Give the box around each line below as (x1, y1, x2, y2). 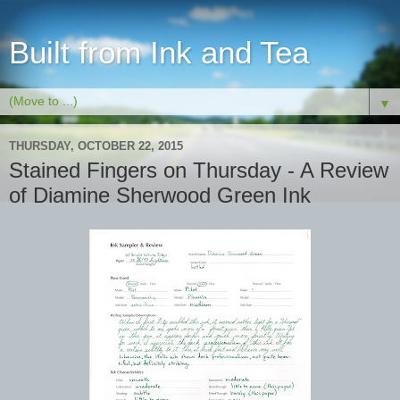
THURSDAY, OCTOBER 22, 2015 (9, 138, 183, 153)
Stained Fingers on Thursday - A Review (9, 158, 388, 182)
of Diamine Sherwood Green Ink (9, 183, 311, 207)
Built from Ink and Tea (9, 36, 309, 70)
